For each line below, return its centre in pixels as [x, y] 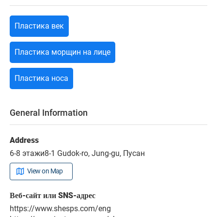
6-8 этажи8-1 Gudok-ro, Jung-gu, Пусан [77, 154]
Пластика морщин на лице [62, 52]
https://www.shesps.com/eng [60, 209]
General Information [49, 113]
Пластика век [39, 26]
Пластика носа [41, 78]
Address [24, 140]
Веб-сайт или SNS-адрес [53, 196]
